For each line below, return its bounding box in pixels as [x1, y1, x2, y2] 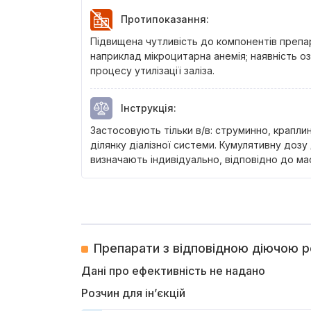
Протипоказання [121, 13, 206, 25]
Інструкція [121, 102, 174, 114]
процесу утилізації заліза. [90, 65, 215, 76]
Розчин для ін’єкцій [81, 286, 185, 300]
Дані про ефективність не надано [81, 264, 265, 278]
